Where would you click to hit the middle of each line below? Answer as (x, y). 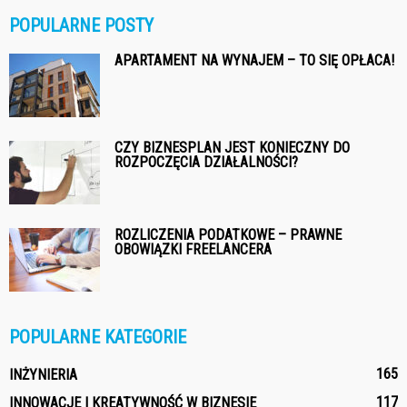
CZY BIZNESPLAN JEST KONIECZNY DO (232, 147)
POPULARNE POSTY (81, 25)
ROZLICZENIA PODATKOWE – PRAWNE (228, 234)
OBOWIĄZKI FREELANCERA (193, 249)
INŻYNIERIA (43, 374)
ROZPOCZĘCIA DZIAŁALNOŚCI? (206, 162)
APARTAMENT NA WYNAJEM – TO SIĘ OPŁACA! (254, 60)
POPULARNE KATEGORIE (98, 337)
